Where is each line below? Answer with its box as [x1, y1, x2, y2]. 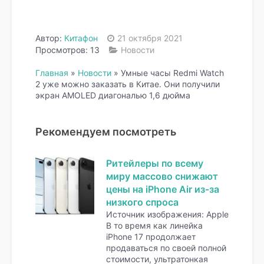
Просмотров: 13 [35, 45, 100, 55]
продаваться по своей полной [106, 243, 226, 253]
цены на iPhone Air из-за [106, 183, 219, 196]
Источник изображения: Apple [106, 209, 229, 220]
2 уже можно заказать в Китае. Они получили [35, 79, 220, 90]
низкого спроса [106, 196, 179, 209]
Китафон [64, 33, 98, 44]
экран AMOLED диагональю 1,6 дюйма [35, 90, 190, 101]
